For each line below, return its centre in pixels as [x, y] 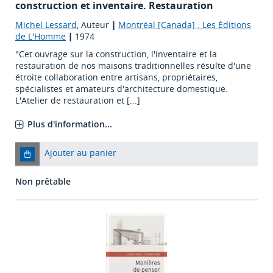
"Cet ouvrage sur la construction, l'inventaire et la [116, 54]
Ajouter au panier [80, 153]
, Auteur [94, 25]
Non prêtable [43, 182]
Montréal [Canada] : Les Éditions [185, 25]
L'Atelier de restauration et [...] [78, 101]
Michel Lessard [46, 25]
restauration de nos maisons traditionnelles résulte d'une [133, 66]
